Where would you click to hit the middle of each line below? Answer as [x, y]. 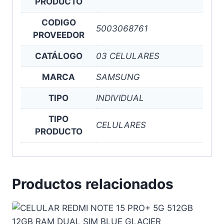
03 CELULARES [128, 56]
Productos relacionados [93, 184]
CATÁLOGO [58, 56]
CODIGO [58, 22]
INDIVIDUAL [120, 98]
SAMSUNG [118, 77]
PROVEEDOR [58, 35]
